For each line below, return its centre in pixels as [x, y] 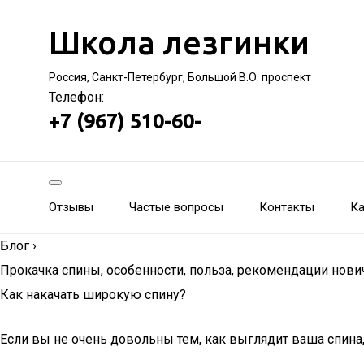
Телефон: [76, 97]
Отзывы [71, 207]
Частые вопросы [176, 207]
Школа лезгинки [179, 43]
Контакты [287, 207]
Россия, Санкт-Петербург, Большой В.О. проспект [180, 77]
